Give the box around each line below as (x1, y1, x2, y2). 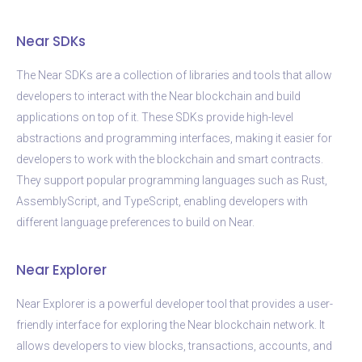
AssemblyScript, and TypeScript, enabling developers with (16, 194, 308, 208)
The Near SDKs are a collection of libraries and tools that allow (16, 68, 332, 82)
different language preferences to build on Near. (16, 215, 255, 229)
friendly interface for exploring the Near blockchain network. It (16, 318, 325, 331)
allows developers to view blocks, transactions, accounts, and (16, 339, 332, 352)
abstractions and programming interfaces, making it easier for (16, 131, 332, 145)
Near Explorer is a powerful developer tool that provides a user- (16, 297, 333, 310)
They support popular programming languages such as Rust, (16, 173, 327, 187)
